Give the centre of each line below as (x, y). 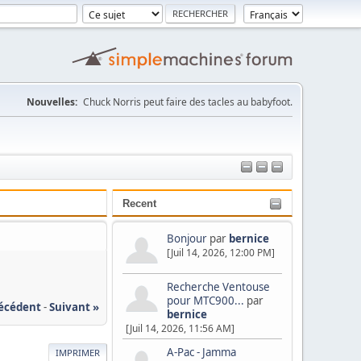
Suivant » (74, 307)
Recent (139, 203)
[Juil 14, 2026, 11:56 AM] (180, 328)
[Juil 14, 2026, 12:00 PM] (221, 253)
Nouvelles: (52, 102)
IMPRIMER (78, 352)
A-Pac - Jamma (201, 352)
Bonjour (187, 239)
